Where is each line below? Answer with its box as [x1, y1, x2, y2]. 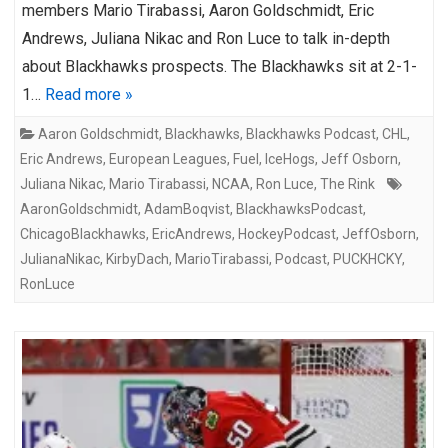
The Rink [320, 175, 375, 192]
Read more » [45, 84, 133, 104]
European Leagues [109, 150, 227, 167]
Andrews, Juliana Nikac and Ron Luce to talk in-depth [22, 28, 390, 48]
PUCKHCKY [333, 250, 402, 267]
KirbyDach [106, 250, 169, 267]
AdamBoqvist [144, 200, 230, 217]
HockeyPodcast [238, 225, 336, 242]
